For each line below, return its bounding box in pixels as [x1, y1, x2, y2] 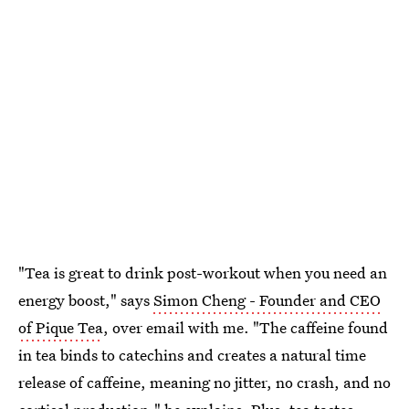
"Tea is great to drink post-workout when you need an [18, 262, 387, 284]
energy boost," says [18, 289, 153, 311]
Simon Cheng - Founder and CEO [153, 289, 381, 311]
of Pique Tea [18, 317, 103, 339]
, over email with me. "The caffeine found [103, 317, 388, 339]
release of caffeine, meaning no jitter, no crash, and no [18, 372, 391, 393]
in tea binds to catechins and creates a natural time [18, 344, 366, 366]
